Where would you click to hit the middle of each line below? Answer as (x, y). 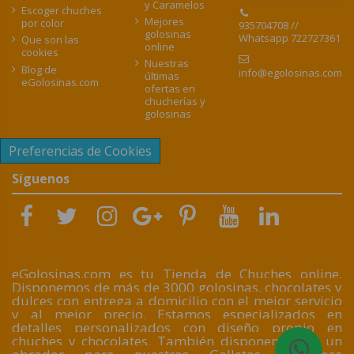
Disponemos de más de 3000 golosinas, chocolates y (177, 288)
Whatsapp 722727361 (290, 38)
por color (43, 23)
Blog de (39, 69)
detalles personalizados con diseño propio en (177, 328)
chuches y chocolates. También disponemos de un (177, 341)
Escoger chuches (62, 11)
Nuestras (167, 64)
